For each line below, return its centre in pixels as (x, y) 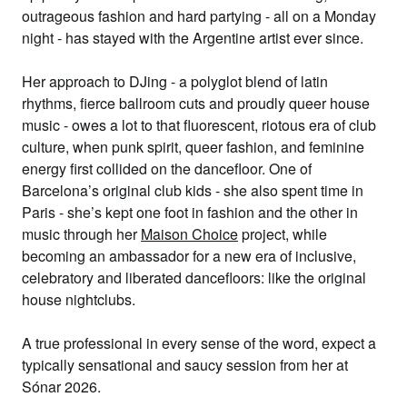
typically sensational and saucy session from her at (185, 365)
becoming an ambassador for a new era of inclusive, (189, 256)
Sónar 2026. (61, 387)
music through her (81, 234)
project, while (283, 234)
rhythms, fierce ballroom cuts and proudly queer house (196, 103)
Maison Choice (189, 234)
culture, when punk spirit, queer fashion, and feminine (193, 147)
